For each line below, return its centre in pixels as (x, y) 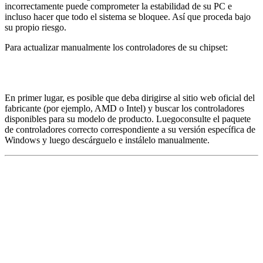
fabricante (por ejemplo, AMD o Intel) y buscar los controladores (124, 108)
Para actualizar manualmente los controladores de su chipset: (116, 47)
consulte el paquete (215, 119)
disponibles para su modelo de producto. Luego (92, 119)
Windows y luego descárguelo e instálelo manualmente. (107, 140)
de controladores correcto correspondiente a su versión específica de (130, 129)
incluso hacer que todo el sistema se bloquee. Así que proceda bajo (128, 16)
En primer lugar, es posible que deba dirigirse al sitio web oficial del (130, 97)
